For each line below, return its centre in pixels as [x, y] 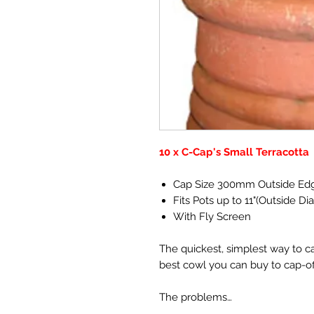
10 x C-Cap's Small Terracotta [235, 152]
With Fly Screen [212, 216]
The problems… [196, 297]
